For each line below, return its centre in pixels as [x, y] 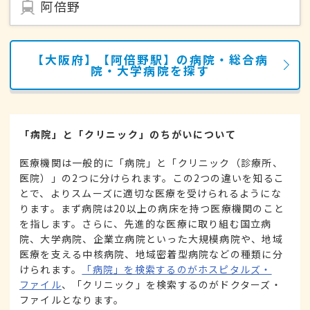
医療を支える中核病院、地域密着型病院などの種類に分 [151, 254]
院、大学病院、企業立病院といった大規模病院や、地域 [151, 238]
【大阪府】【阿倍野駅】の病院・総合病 [150, 59]
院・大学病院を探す [150, 70]
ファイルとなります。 [72, 299]
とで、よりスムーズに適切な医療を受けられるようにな [151, 193]
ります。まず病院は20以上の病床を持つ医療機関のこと [152, 208]
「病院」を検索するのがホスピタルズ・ [177, 269]
